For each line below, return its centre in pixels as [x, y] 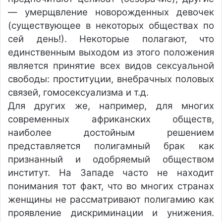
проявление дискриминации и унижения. [111, 213]
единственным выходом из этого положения [111, 52]
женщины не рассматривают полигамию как [111, 199]
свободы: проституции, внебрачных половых [111, 79]
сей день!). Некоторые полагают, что [111, 39]
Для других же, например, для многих [111, 106]
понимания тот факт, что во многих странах [111, 186]
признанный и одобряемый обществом [111, 159]
